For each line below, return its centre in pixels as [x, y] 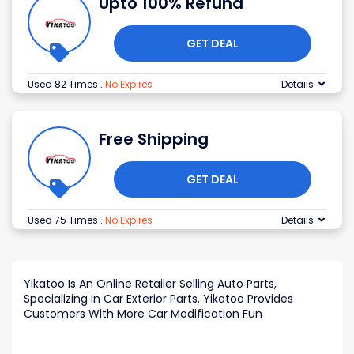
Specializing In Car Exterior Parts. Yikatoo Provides [158, 299]
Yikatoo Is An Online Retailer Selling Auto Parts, [150, 284]
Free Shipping [154, 139]
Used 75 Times [64, 220]
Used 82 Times [64, 85]
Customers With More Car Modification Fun [143, 314]
